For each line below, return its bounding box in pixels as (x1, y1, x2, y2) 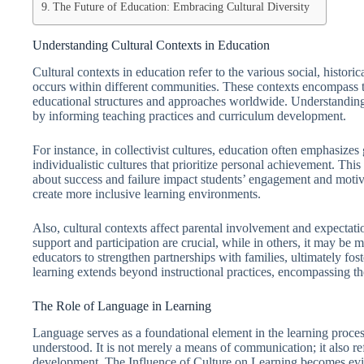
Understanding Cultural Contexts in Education (32, 38, 270, 52)
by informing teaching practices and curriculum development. (32, 108, 346, 123)
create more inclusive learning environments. (32, 186, 261, 201)
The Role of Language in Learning (32, 298, 211, 313)
